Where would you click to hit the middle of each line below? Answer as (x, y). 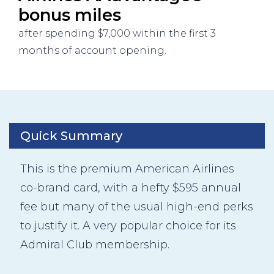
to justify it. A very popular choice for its (128, 226)
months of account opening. (92, 51)
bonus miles (70, 15)
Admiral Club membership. (95, 245)
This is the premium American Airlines (127, 169)
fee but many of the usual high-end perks (137, 207)
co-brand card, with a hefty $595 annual (131, 188)
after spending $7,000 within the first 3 (117, 34)
